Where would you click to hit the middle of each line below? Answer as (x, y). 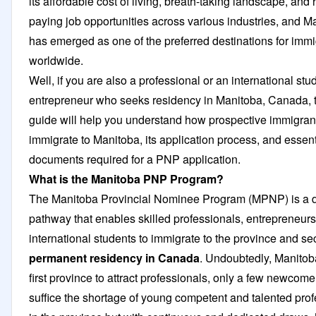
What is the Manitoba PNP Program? (126, 178)
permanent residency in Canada (114, 257)
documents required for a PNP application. (136, 159)
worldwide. (57, 60)
